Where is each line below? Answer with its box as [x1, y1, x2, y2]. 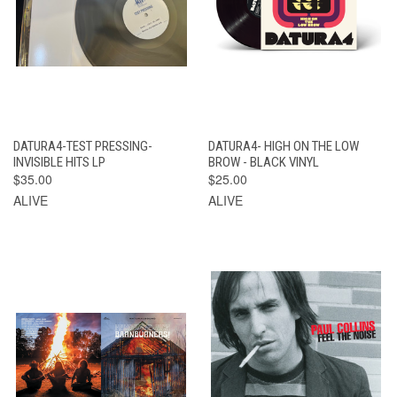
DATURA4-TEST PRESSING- [13, 137, 152, 154]
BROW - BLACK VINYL [207, 153, 319, 170]
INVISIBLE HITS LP [13, 153, 105, 170]
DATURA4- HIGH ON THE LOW [207, 137, 359, 154]
